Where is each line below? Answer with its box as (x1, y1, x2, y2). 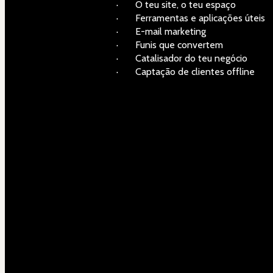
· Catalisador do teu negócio (116, 52, 247, 64)
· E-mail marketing (116, 25, 206, 37)
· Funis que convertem (116, 38, 223, 51)
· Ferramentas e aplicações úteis (116, 12, 265, 24)
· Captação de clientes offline (116, 65, 255, 77)
